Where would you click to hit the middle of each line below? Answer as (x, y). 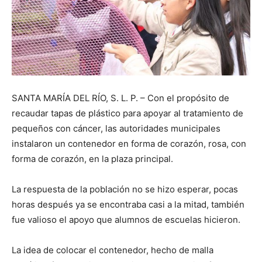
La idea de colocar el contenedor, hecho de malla (113, 250)
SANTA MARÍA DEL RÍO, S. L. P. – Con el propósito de (120, 98)
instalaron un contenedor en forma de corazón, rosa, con (129, 144)
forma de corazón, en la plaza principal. (92, 159)
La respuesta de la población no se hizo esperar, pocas (125, 189)
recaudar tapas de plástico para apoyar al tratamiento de (127, 113)
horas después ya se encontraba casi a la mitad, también (128, 205)
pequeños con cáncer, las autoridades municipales (116, 129)
